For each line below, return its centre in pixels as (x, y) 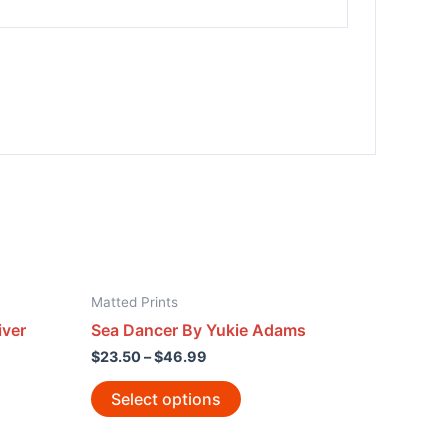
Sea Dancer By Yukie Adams (198, 329)
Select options (166, 398)
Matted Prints (134, 301)
